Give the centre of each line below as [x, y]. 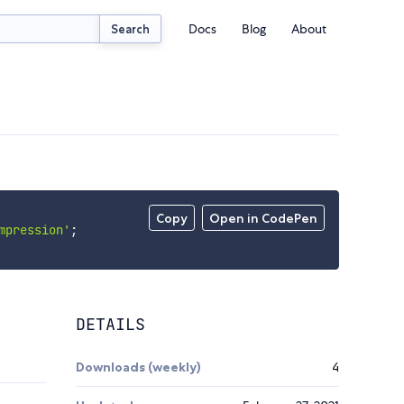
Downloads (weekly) [138, 367]
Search [131, 28]
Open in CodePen [264, 219]
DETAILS [110, 325]
